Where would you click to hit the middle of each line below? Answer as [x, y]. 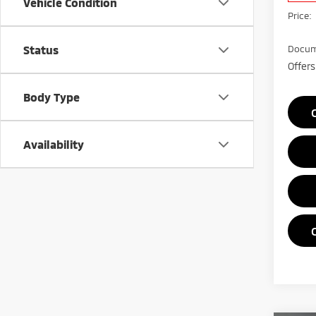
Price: [300, 16]
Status [41, 50]
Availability [54, 144]
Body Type [51, 97]
